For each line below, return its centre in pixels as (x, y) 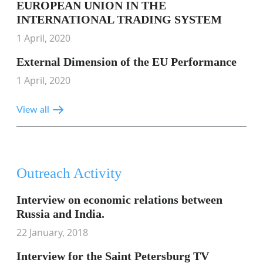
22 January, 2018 (52, 232)
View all (33, 110)
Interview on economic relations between (119, 200)
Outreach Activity (69, 173)
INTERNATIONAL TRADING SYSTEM (119, 19)
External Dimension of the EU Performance (127, 62)
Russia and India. (60, 214)
